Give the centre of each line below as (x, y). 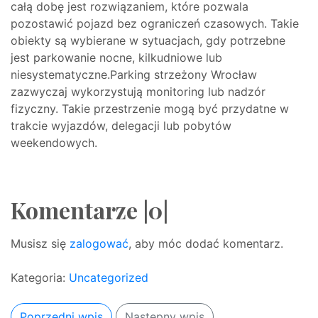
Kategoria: (40, 278)
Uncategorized (109, 278)
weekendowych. (54, 143)
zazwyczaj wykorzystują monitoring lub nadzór (138, 92)
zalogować (99, 243)
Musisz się (40, 243)
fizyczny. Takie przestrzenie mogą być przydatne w (150, 109)
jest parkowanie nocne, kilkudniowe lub (116, 57)
